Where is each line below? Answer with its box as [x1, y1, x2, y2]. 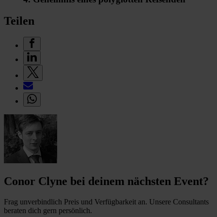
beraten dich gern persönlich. [4, 206, 92, 215]
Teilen [4, 14, 34, 27]
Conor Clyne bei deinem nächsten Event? [4, 175, 209, 188]
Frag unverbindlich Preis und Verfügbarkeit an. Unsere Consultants [4, 198, 209, 206]
